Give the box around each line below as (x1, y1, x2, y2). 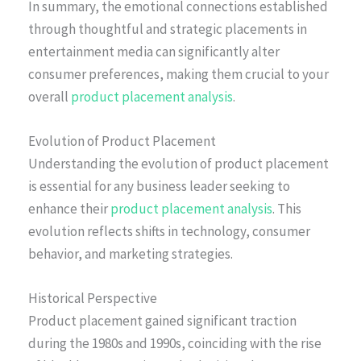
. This (272, 199, 301, 218)
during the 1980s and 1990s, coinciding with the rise (28, 334, 322, 352)
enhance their (28, 199, 110, 218)
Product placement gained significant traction (28, 311, 297, 330)
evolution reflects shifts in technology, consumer (28, 222, 310, 240)
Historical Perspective (28, 288, 157, 307)
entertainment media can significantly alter (28, 42, 280, 60)
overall (28, 87, 71, 106)
